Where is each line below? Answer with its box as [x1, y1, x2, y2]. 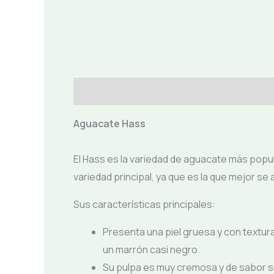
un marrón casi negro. [103, 243, 200, 257]
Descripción [73, 84, 130, 98]
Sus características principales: [73, 198, 215, 212]
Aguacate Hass [73, 117, 146, 131]
